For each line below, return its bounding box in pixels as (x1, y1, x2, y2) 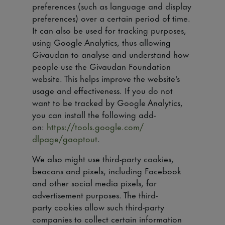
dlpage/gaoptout (32, 132, 97, 145)
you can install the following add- (32, 107, 156, 121)
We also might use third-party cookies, (32, 152, 174, 165)
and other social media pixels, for (32, 176, 157, 189)
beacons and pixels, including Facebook (32, 164, 181, 177)
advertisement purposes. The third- (32, 188, 158, 201)
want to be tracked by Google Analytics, (32, 95, 183, 108)
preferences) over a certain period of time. (32, 11, 190, 24)
